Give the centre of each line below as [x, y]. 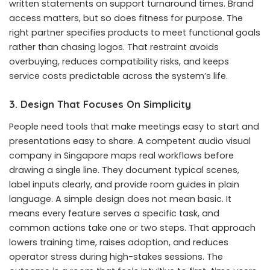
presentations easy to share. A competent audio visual [130, 141]
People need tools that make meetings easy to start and [134, 127]
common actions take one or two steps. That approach [132, 228]
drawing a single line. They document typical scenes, [124, 170]
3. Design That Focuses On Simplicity [100, 104]
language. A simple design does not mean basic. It [120, 199]
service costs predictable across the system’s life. [118, 76]
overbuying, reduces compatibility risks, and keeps [119, 62]
